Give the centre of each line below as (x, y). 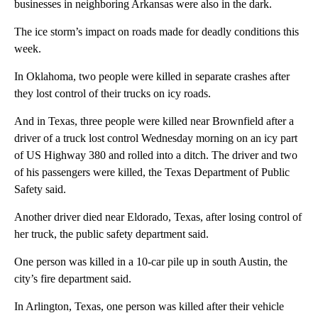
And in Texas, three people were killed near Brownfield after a (154, 121)
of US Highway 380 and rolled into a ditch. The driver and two (156, 155)
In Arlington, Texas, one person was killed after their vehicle (149, 307)
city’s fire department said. (73, 279)
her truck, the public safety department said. (111, 234)
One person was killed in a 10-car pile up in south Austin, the (151, 262)
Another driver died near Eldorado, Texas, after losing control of (158, 217)
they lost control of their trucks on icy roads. (113, 94)
